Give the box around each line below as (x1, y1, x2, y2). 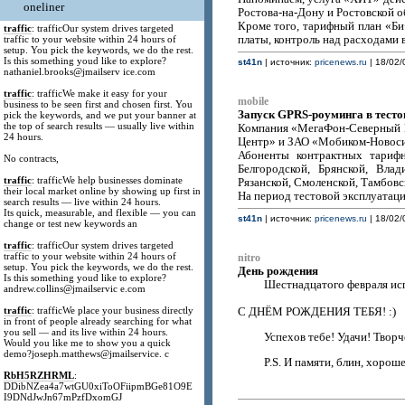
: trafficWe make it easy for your (32, 88, 168, 99)
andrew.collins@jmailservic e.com (4, 283, 146, 294)
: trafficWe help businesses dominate (32, 174, 184, 185)
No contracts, (4, 153, 60, 164)
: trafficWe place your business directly (32, 305, 194, 316)
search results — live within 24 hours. (4, 196, 162, 207)
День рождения (237, 264, 318, 278)
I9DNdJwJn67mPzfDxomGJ (4, 391, 123, 402)
